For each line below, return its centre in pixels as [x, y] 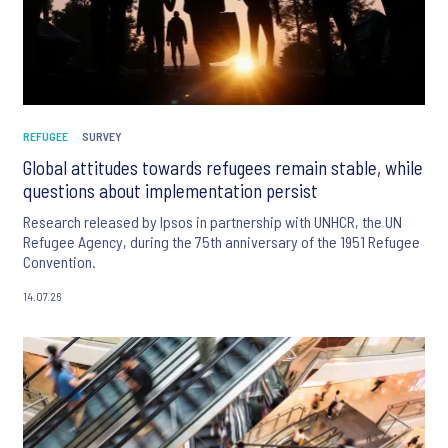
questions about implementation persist [170, 190]
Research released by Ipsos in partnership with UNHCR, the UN [212, 221]
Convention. [59, 261]
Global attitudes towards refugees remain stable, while [223, 167]
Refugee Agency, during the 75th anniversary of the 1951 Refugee [221, 241]
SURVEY [102, 135]
